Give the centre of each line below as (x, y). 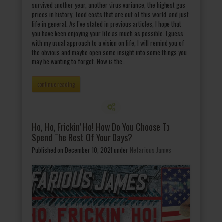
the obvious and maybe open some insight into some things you (109, 52)
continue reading (56, 84)
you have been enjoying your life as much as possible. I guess (108, 33)
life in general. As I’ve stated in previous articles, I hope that (107, 24)
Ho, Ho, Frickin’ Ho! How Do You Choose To (101, 127)
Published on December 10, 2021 (72, 150)
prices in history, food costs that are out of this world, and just (110, 15)
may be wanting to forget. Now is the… (79, 62)
